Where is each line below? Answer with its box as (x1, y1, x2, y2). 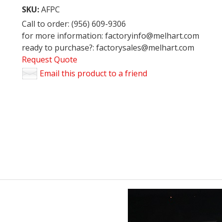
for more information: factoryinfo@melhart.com (22, 30, 199, 42)
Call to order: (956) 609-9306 (22, 18, 126, 30)
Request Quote (22, 54, 77, 65)
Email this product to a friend (40, 68, 147, 79)
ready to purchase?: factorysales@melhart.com (22, 42, 194, 54)
